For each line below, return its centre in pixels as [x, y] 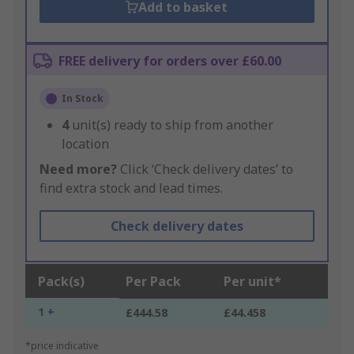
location [85, 144]
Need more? [78, 169]
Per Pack [153, 282]
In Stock [83, 99]
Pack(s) [61, 282]
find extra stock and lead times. [131, 188]
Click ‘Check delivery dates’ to [205, 169]
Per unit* [252, 282]
